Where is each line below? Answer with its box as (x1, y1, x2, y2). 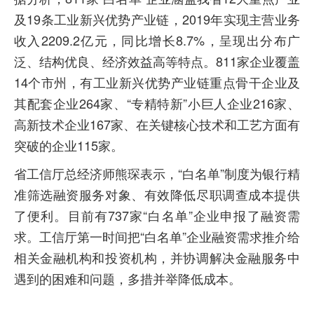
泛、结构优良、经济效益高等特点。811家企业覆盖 (14, 52, 300, 70)
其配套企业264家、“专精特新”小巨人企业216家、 (14, 94, 300, 112)
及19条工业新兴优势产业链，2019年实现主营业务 (14, 10, 300, 28)
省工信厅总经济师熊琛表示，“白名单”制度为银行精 (14, 164, 300, 182)
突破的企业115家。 (14, 136, 123, 154)
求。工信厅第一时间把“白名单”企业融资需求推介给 (14, 227, 300, 245)
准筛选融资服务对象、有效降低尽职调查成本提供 (14, 185, 300, 203)
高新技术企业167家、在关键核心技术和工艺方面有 (14, 115, 300, 133)
